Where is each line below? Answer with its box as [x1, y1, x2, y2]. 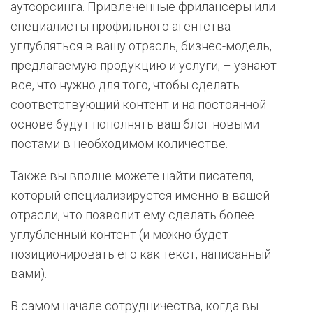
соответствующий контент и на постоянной [10, 96, 266, 112]
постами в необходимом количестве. [10, 136, 228, 151]
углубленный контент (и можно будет [10, 226, 228, 242]
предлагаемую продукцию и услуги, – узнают [10, 57, 277, 73]
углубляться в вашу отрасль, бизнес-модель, [10, 38, 272, 53]
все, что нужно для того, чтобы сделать [10, 77, 240, 92]
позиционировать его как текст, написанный [10, 246, 271, 261]
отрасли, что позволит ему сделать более [10, 207, 254, 222]
